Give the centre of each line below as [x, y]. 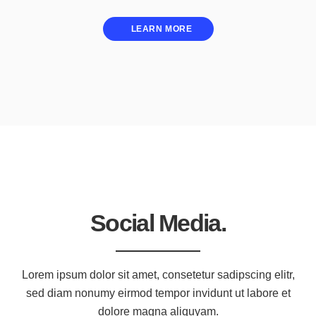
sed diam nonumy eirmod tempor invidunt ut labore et [158, 293]
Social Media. [158, 223]
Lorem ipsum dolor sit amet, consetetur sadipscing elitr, [158, 275]
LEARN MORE [162, 29]
